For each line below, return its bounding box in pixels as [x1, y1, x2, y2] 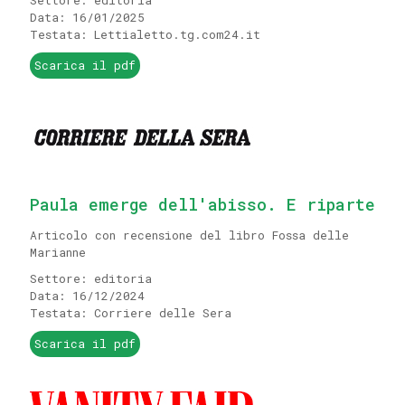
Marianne [30, 244, 86, 260]
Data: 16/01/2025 [30, 9, 145, 25]
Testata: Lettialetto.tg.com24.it [30, 26, 260, 42]
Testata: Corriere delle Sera [30, 305, 231, 321]
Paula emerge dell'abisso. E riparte [30, 193, 375, 215]
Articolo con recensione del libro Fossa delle [30, 227, 349, 243]
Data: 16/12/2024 [30, 287, 145, 304]
